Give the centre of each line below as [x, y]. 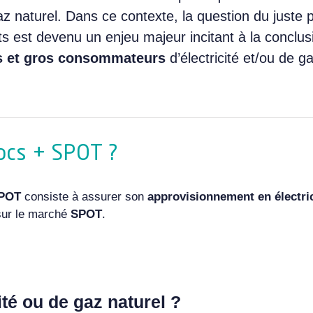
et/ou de [266, 58]
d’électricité [204, 58]
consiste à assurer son [84, 196]
